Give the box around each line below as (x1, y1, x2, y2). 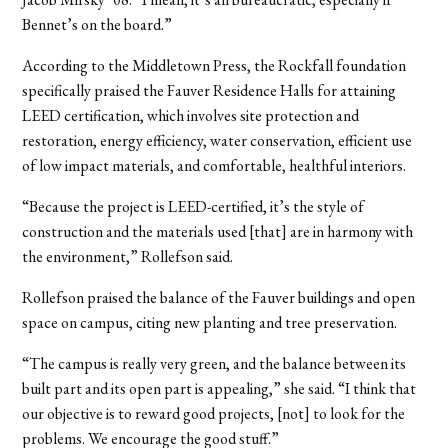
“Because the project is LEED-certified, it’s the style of (22, 195, 365, 217)
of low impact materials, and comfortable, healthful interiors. (22, 154, 407, 176)
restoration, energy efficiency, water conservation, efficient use (22, 129, 413, 151)
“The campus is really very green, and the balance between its (22, 352, 407, 374)
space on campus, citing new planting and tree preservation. (22, 311, 398, 333)
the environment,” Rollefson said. (22, 245, 234, 267)
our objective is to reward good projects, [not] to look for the (22, 402, 406, 424)
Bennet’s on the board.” (22, 13, 173, 35)
